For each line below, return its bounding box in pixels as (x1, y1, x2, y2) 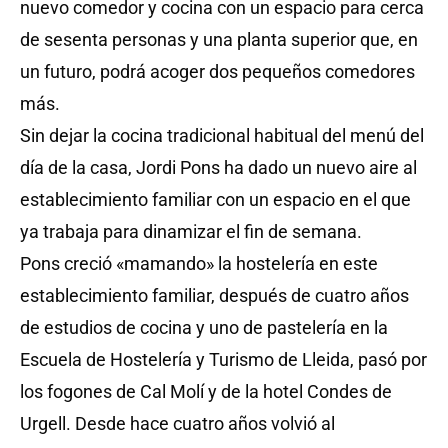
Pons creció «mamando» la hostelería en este (20, 253, 378, 274)
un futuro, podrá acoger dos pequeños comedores (20, 61, 415, 82)
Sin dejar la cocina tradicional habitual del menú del (20, 125, 424, 146)
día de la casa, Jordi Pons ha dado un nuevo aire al (20, 157, 417, 178)
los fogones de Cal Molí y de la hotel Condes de (20, 381, 392, 402)
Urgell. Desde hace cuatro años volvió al (20, 413, 335, 434)
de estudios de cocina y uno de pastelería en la (20, 317, 388, 338)
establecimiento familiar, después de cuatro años (20, 285, 409, 306)
